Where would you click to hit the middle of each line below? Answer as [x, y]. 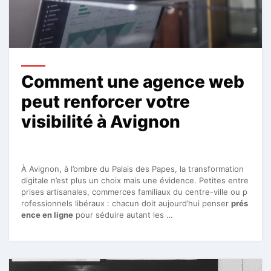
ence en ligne [47, 214]
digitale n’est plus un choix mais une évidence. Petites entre [135, 180]
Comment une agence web [133, 81]
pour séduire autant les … [123, 214]
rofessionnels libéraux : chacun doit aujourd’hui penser [126, 203]
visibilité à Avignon [101, 121]
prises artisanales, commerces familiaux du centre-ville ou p [134, 191]
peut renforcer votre [106, 101]
